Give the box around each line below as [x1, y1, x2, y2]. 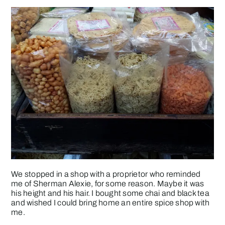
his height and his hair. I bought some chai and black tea [11, 189, 209, 198]
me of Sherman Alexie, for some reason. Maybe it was [11, 179, 204, 188]
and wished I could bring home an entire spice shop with [11, 198, 210, 207]
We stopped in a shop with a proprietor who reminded [11, 170, 201, 179]
